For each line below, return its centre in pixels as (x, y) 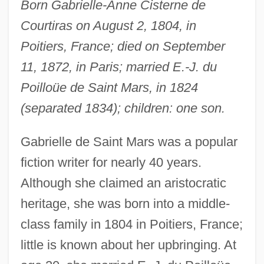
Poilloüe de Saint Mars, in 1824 (109, 87)
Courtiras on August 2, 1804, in (108, 25)
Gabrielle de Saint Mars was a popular (129, 141)
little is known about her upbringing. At (128, 245)
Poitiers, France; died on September (123, 46)
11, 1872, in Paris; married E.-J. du (118, 67)
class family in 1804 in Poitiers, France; (131, 224)
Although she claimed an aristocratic (123, 183)
